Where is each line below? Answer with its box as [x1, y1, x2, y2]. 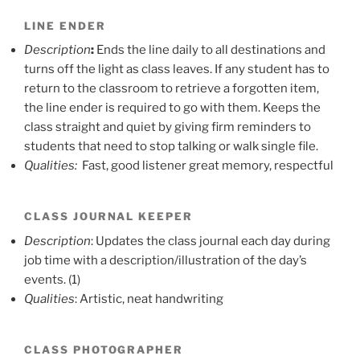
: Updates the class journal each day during [91, 234, 330, 249]
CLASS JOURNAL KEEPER [24, 210, 193, 223]
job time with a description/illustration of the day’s [24, 253, 307, 268]
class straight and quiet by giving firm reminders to [24, 120, 311, 135]
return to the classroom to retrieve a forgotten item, [24, 81, 319, 96]
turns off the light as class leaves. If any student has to [24, 62, 329, 77]
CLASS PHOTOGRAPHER [24, 343, 184, 357]
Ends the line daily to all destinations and [94, 43, 325, 58]
